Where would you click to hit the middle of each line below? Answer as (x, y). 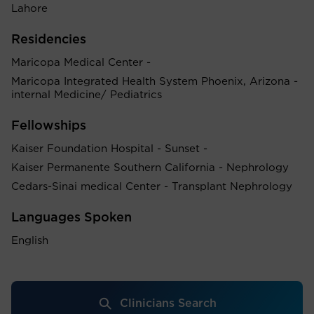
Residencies (49, 40)
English (30, 241)
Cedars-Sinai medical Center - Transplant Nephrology (152, 187)
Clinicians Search (168, 303)
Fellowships (49, 126)
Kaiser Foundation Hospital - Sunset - (109, 149)
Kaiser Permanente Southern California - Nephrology (150, 168)
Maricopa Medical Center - (81, 63)
